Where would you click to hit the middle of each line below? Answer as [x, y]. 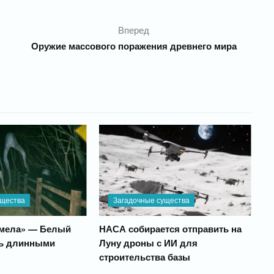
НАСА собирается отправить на [170, 229]
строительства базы [144, 257]
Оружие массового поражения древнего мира [134, 46]
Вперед [134, 30]
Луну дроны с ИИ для [148, 243]
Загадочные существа [151, 200]
